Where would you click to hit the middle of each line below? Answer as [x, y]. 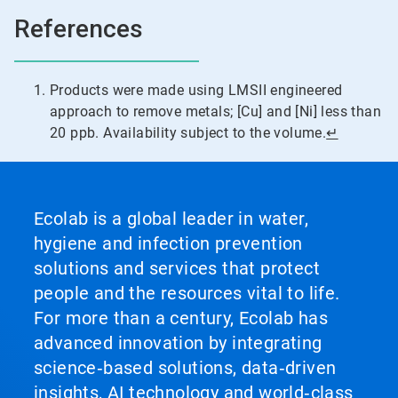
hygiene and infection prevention [168, 244]
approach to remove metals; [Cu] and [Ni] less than [215, 112]
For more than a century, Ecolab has [181, 318]
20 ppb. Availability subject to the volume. [188, 133]
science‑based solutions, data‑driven [185, 368]
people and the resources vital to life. [187, 294]
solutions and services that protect [177, 269]
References [79, 29]
